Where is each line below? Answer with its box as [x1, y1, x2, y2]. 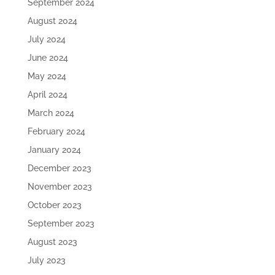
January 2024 [27, 144, 81, 155]
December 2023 [27, 163, 91, 173]
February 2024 [27, 126, 85, 136]
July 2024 [27, 34, 66, 44]
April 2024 [27, 89, 68, 99]
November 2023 [27, 181, 92, 192]
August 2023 [27, 236, 77, 247]
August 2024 [27, 15, 77, 26]
